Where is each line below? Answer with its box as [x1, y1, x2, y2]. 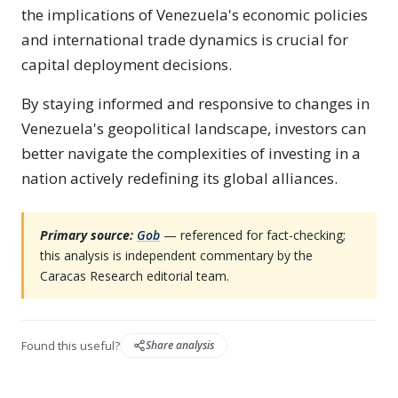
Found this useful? [21, 337, 120, 354]
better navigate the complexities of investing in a [21, 143, 361, 163]
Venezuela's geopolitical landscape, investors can [21, 118, 366, 139]
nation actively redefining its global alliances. [21, 168, 338, 188]
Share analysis [146, 338, 214, 353]
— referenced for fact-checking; [160, 227, 346, 243]
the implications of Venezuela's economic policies [21, 4, 368, 25]
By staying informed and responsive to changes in [21, 93, 370, 114]
